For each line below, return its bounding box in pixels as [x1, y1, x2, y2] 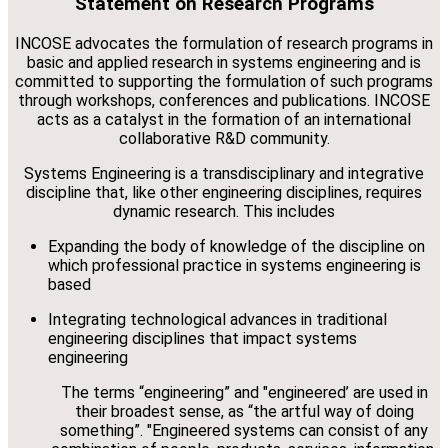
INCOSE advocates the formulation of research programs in [15, 33, 433, 53]
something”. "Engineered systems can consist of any [60, 420, 428, 440]
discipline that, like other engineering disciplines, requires [26, 182, 422, 202]
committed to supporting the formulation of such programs [15, 71, 433, 91]
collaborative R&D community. [118, 128, 330, 148]
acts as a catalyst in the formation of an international [37, 109, 411, 129]
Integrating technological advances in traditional [48, 309, 387, 329]
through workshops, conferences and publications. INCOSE [18, 90, 430, 110]
